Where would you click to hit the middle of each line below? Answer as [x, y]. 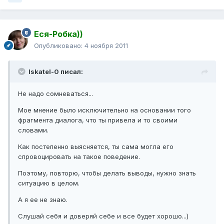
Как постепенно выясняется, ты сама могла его [96, 147]
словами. [33, 130]
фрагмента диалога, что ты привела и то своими [98, 120]
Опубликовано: [59, 46]
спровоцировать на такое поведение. [79, 157]
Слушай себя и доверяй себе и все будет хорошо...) [103, 216]
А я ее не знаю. [43, 200]
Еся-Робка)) [58, 34]
